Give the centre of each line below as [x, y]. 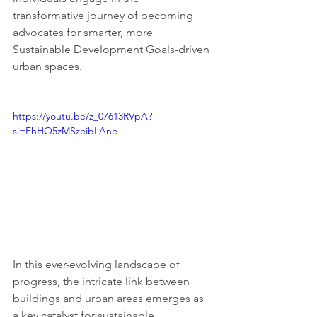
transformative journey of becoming [104, 15]
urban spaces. [49, 66]
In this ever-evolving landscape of [98, 264]
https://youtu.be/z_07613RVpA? [82, 116]
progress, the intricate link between [103, 281]
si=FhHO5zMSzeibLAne [65, 131]
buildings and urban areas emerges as [110, 298]
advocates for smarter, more [84, 32]
